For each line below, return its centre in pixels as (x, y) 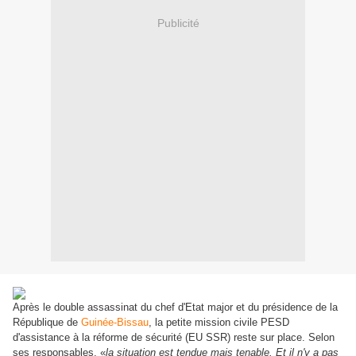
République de (47, 323)
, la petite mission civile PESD (219, 323)
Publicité (178, 23)
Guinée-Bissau (115, 323)
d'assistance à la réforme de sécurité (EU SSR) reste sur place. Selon (174, 338)
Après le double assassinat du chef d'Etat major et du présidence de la (175, 308)
